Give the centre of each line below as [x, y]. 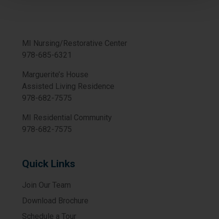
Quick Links [48, 164]
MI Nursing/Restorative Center [74, 43]
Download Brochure [55, 200]
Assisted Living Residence [68, 86]
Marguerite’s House [55, 74]
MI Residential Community [67, 117]
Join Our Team [46, 185]
